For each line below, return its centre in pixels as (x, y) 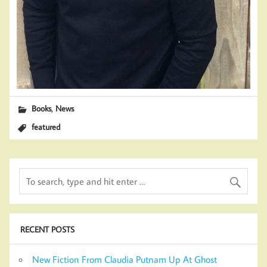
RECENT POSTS (47, 229)
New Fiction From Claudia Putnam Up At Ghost (125, 260)
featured (46, 126)
